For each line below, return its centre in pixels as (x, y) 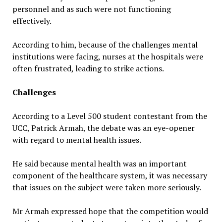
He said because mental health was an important (99, 163)
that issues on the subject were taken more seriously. (107, 187)
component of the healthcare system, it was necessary (110, 175)
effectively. (32, 21)
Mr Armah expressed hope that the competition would (110, 211)
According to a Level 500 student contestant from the (110, 116)
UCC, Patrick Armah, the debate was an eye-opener (103, 128)
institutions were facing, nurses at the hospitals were (108, 56)
